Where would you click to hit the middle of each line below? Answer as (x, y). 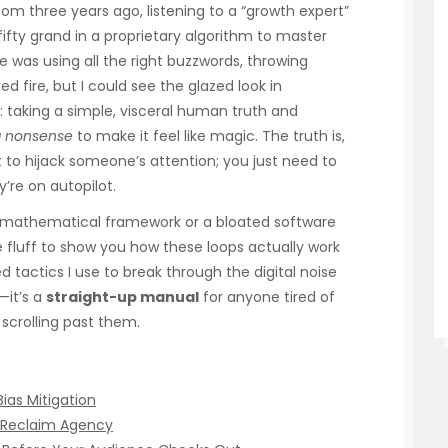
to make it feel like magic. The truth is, (209, 136)
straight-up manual (122, 297)
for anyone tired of (267, 297)
